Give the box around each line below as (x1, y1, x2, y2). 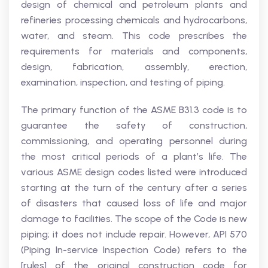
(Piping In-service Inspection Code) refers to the (21, 244, 247, 255)
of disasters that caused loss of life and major (21, 197, 247, 209)
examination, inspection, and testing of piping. (21, 77, 225, 88)
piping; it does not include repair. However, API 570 (21, 229, 247, 240)
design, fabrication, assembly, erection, (21, 61, 247, 72)
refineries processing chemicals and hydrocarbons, (21, 14, 247, 26)
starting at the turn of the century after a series (21, 182, 247, 193)
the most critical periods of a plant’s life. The (21, 151, 247, 162)
